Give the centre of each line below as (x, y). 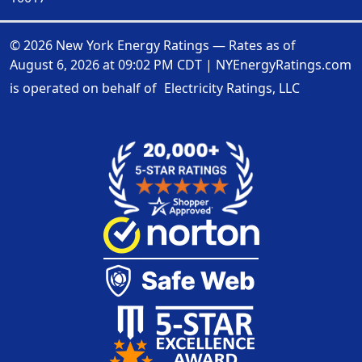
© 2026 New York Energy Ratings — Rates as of (153, 45)
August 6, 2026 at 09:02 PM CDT (106, 64)
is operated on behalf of (85, 88)
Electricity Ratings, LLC (232, 88)
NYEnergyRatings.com (284, 64)
